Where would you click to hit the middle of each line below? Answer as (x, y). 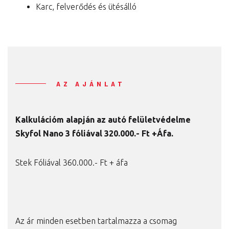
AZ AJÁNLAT (91, 84)
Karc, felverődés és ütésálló (86, 7)
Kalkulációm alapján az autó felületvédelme (103, 120)
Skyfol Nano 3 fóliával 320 (67, 134)
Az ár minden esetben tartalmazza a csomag (96, 221)
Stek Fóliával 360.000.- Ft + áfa (72, 163)
